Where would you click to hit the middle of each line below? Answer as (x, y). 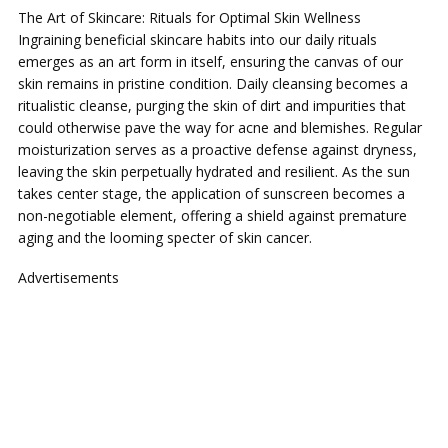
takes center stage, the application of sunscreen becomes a (211, 193)
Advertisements (68, 277)
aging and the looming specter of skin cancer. (165, 237)
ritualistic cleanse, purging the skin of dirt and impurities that (212, 105)
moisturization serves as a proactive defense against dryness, (217, 149)
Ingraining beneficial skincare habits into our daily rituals (197, 39)
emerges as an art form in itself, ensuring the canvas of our (210, 61)
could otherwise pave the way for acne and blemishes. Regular (220, 127)
